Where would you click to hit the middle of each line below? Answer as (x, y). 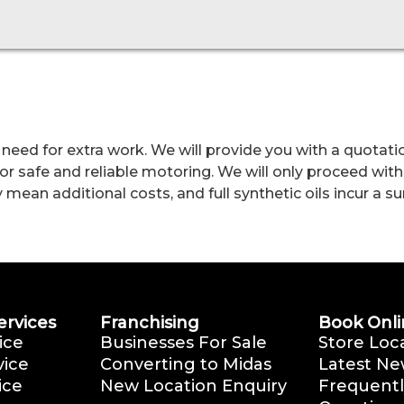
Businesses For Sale (184, 343)
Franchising (150, 323)
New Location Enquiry (193, 386)
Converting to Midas (186, 365)
